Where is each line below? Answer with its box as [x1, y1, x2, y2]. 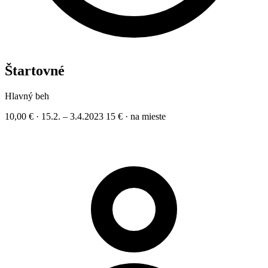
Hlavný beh [5, 91, 49, 102]
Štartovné [5, 63, 65, 79]
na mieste [130, 111, 166, 122]
